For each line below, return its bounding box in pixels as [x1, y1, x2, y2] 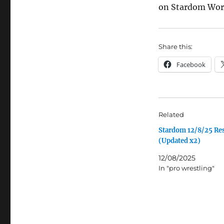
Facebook [176, 60, 205, 69]
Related [158, 110, 184, 118]
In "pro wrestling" [158, 164, 214, 172]
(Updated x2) [158, 136, 200, 145]
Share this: [158, 42, 192, 50]
